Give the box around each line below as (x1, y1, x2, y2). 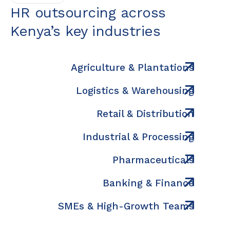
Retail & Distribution (97, 108, 194, 120)
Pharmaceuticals (112, 154, 194, 166)
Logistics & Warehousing (76, 85, 194, 97)
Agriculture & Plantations (71, 62, 194, 74)
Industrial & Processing (83, 131, 194, 143)
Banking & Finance (103, 177, 194, 189)
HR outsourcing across (10, 4, 166, 22)
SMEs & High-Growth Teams (58, 200, 194, 213)
